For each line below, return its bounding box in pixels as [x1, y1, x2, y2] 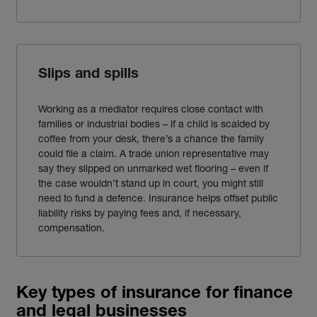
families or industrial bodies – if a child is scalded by [38, 117, 270, 129]
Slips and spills [38, 68, 139, 82]
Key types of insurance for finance [16, 286, 293, 303]
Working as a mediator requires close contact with [38, 103, 263, 115]
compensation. [38, 221, 105, 234]
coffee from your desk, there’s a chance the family [38, 132, 264, 144]
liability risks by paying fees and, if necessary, [38, 207, 241, 219]
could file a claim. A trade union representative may [38, 147, 269, 159]
